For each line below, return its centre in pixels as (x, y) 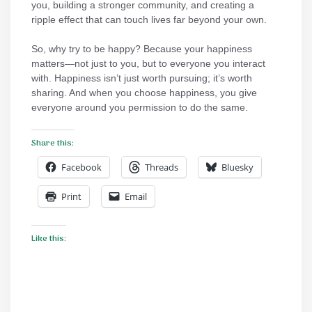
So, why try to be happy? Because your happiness (142, 48)
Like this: (49, 239)
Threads (162, 167)
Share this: (53, 143)
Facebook (81, 167)
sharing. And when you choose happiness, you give (144, 92)
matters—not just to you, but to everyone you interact (148, 63)
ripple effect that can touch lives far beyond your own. (149, 19)
